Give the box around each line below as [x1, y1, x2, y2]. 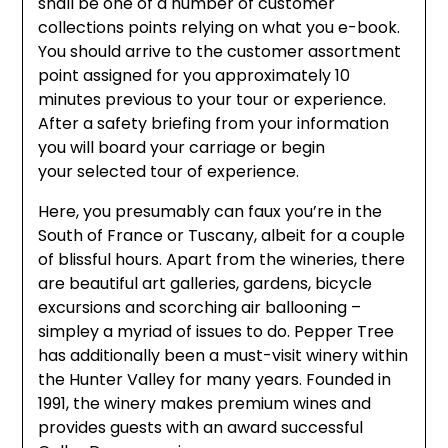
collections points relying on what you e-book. [38, 16, 401, 39]
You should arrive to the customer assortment [38, 40, 402, 63]
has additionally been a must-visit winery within [38, 344, 409, 367]
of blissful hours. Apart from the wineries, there [38, 248, 406, 271]
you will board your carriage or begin [38, 136, 326, 159]
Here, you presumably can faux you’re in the [38, 200, 383, 223]
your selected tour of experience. [38, 160, 300, 183]
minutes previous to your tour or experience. [38, 88, 387, 111]
